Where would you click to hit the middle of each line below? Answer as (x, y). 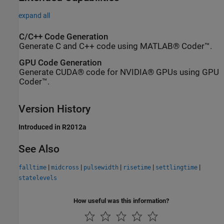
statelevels (38, 178)
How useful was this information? (121, 201)
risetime (137, 168)
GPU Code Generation (60, 62)
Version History (54, 109)
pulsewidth (101, 168)
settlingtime (176, 168)
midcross (65, 168)
